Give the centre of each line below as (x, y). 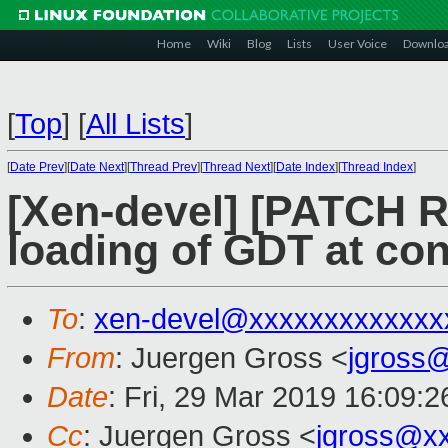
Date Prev (37, 167)
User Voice (357, 43)
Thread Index (377, 167)
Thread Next (236, 167)
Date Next (97, 167)
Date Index (305, 167)
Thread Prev (163, 167)
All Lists (135, 124)
